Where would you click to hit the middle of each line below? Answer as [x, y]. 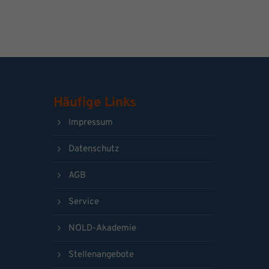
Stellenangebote [101, 255]
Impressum [90, 123]
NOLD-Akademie [102, 229]
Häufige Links [95, 103]
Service [83, 202]
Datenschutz [94, 150]
